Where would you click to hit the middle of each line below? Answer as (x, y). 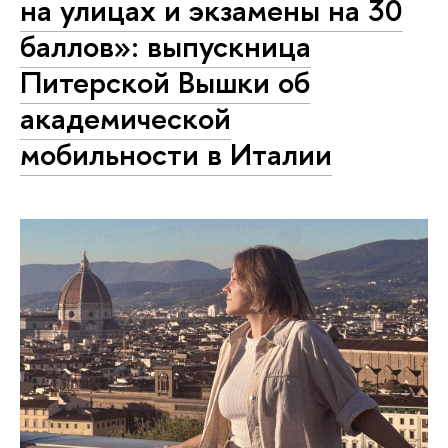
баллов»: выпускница (165, 46)
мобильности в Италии (176, 154)
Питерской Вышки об (165, 82)
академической (125, 118)
